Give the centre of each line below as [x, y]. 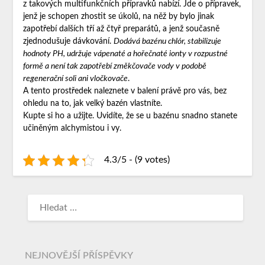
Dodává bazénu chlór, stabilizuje [167, 42]
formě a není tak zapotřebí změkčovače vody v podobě [114, 67]
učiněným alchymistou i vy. [72, 129]
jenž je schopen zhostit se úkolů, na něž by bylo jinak [118, 17]
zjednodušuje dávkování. [68, 42]
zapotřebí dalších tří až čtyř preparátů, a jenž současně [121, 29]
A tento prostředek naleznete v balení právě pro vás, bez [125, 91]
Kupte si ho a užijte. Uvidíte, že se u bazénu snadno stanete [130, 116]
